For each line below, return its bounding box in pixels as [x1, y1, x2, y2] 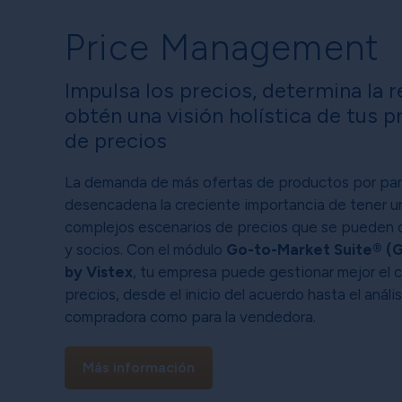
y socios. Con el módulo [65, 240, 226, 258]
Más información [83, 358, 195, 376]
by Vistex [65, 262, 133, 281]
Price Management [65, 25, 380, 69]
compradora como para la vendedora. [65, 307, 316, 326]
